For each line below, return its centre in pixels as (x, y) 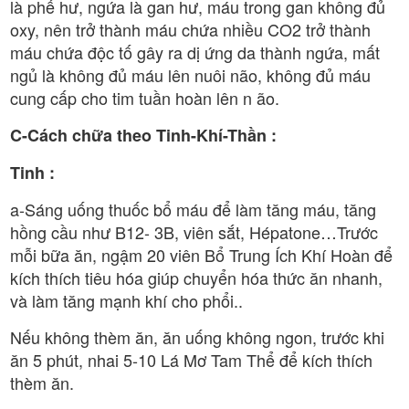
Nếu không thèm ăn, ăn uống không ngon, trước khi (197, 336)
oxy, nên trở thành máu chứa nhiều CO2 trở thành (190, 29)
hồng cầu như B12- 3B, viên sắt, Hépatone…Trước (194, 231)
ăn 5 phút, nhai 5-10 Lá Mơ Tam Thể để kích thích (191, 359)
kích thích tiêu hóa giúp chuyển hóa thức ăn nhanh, (196, 277)
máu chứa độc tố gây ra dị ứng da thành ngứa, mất (195, 52)
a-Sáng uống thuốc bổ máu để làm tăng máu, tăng (193, 209)
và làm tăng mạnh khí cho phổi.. (126, 300)
